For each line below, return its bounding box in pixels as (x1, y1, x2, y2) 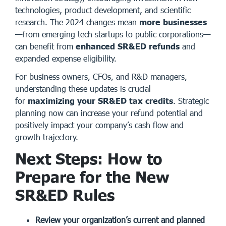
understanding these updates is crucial (15, 83, 151, 93)
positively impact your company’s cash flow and (15, 120, 184, 130)
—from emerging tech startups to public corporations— (15, 29, 211, 39)
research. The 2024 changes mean (15, 17, 139, 27)
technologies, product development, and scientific (15, 5, 191, 15)
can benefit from (15, 41, 76, 51)
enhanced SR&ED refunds (76, 41, 180, 51)
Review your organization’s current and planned (35, 214, 205, 224)
